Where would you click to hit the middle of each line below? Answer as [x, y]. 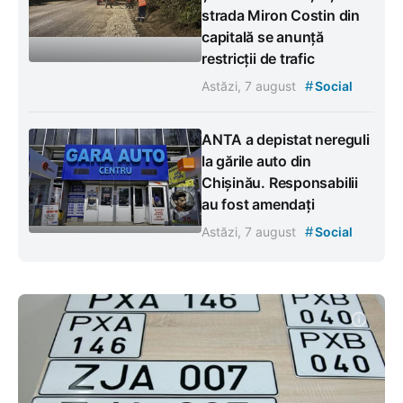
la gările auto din [256, 161]
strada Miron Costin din [281, 15]
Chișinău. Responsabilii [280, 182]
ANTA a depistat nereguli [286, 139]
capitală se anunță [263, 36]
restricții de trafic [258, 58]
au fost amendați [258, 204]
